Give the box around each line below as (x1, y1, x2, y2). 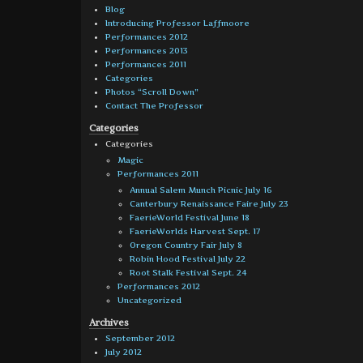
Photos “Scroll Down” (105, 87, 199, 96)
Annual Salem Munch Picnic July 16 (130, 185, 272, 194)
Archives (89, 316, 129, 328)
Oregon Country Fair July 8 (130, 240, 242, 250)
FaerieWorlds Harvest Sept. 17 (130, 226, 260, 236)
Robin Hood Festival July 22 (130, 254, 246, 263)
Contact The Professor (105, 100, 203, 110)
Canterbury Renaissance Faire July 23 (130, 199, 288, 208)
